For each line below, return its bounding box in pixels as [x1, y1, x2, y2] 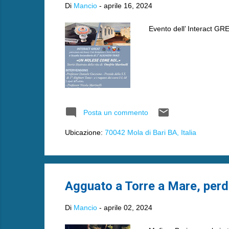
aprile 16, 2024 [103, 1, 152, 10]
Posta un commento [83, 108, 148, 117]
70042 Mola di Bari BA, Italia [104, 128, 196, 136]
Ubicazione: [64, 128, 105, 136]
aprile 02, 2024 [103, 203, 152, 212]
